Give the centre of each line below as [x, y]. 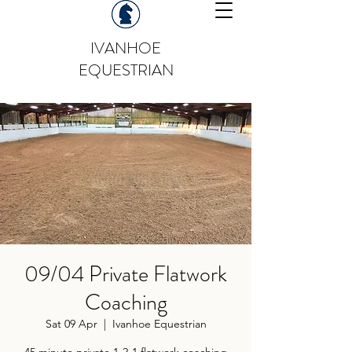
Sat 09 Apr [71, 324]
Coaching [126, 302]
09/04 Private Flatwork [126, 274]
